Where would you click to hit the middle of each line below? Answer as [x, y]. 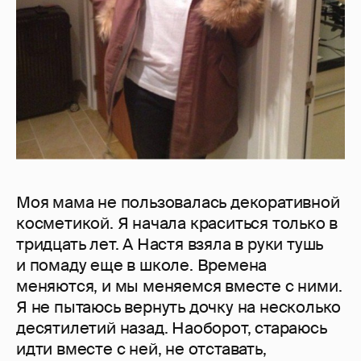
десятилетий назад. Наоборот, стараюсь [172, 328]
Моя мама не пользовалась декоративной [178, 202]
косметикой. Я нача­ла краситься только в [177, 223]
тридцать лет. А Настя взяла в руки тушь [170, 244]
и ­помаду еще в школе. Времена [142, 265]
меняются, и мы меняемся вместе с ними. [179, 286]
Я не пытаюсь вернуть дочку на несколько [179, 307]
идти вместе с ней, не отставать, [141, 349]
